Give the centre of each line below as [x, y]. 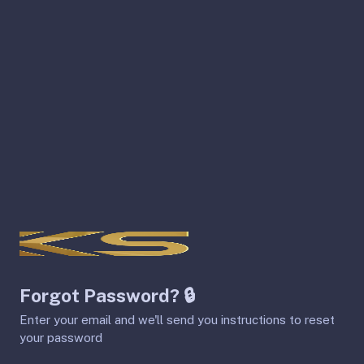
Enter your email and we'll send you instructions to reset [177, 320]
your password [61, 338]
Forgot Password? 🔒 [107, 296]
